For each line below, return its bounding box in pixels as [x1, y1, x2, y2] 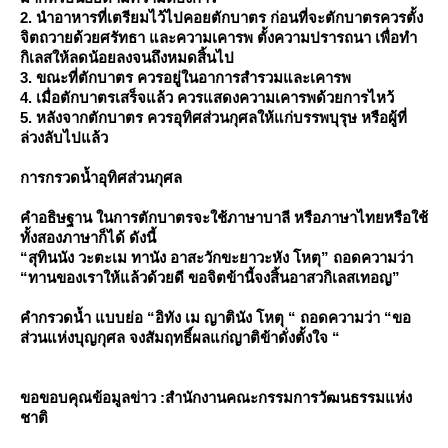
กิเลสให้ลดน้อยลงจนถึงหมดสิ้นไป [20, 49, 234, 66]
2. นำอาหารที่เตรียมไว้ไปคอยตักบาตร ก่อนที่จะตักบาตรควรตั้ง [20, 9, 423, 26]
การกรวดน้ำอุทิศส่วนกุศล [20, 169, 182, 186]
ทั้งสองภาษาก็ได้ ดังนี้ [20, 229, 156, 246]
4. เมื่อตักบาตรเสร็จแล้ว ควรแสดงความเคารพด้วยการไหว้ [20, 89, 394, 106]
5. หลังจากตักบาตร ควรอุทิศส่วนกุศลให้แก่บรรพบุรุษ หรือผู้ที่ [20, 109, 407, 126]
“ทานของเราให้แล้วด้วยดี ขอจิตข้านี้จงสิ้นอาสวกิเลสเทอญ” [20, 269, 400, 286]
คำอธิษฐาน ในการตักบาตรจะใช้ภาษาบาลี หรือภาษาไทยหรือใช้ [20, 209, 428, 226]
